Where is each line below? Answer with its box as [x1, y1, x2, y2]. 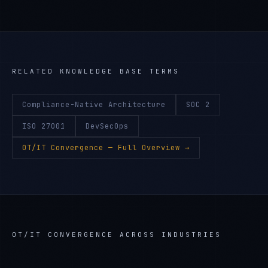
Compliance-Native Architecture [22, 100, 166, 109]
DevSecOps [86, 121, 129, 131]
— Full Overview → [103, 143, 190, 153]
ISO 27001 [22, 121, 65, 131]
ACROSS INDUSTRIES [114, 230, 221, 239]
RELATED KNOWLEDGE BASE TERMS [12, 67, 179, 75]
